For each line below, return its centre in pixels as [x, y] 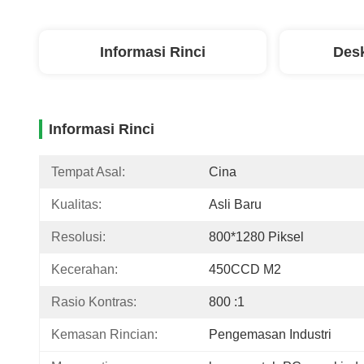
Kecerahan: [84, 269]
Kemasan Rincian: [104, 334]
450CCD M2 [245, 269]
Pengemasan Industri [270, 334]
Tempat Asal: [88, 172]
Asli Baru [235, 204]
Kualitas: [76, 204]
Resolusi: [78, 237]
